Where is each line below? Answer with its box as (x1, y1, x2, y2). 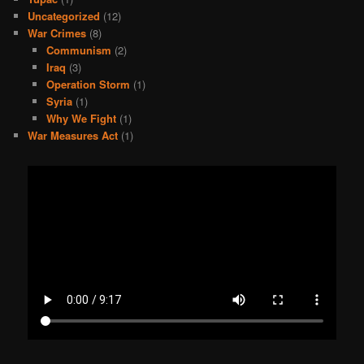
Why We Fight (45, 110, 116, 127)
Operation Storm (45, 76, 130, 93)
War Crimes (28, 25, 87, 41)
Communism (45, 42, 111, 58)
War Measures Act (28, 128, 119, 144)
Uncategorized (28, 8, 101, 24)
